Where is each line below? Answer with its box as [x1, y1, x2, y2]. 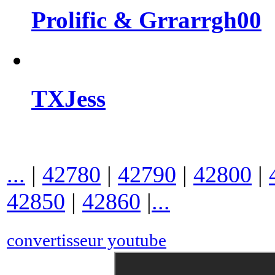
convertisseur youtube [7, 231, 166, 250]
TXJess [31, 85, 106, 112]
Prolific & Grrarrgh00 [31, 7, 261, 34]
